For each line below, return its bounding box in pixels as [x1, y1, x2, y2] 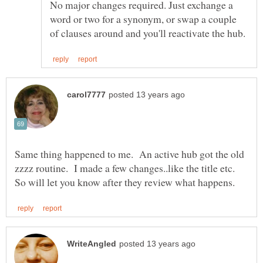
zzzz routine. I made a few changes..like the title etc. [15, 161, 238, 176]
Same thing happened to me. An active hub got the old [15, 147, 244, 161]
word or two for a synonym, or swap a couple [50, 11, 237, 26]
